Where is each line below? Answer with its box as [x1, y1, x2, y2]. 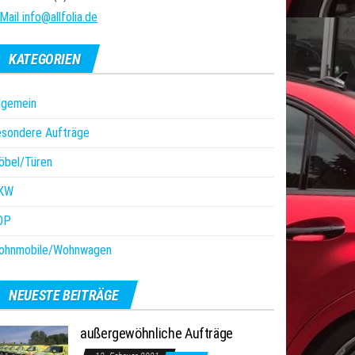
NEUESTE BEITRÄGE [9, 287, 119, 303]
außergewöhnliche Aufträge [80, 325, 233, 342]
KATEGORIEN [9, 51, 81, 67]
